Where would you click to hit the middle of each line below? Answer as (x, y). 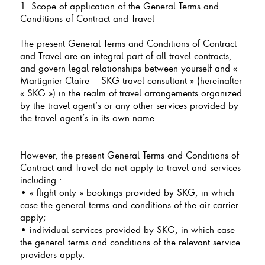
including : (41, 180)
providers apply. (52, 254)
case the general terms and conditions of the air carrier (129, 204)
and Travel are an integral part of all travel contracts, (126, 55)
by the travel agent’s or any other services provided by (129, 105)
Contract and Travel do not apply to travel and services (130, 167)
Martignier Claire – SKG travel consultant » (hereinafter (131, 80)
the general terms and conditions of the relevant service (130, 242)
